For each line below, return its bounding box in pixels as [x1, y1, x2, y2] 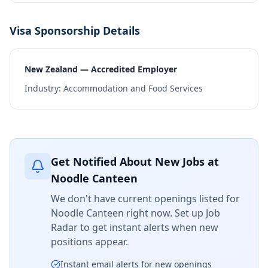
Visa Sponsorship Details [10, 23, 140, 38]
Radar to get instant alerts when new [51, 221, 218, 234]
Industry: [25, 83, 63, 94]
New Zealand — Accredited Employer [25, 63, 177, 75]
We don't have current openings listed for [51, 192, 240, 205]
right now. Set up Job [124, 206, 220, 220]
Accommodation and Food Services [63, 83, 203, 94]
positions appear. [51, 235, 128, 248]
